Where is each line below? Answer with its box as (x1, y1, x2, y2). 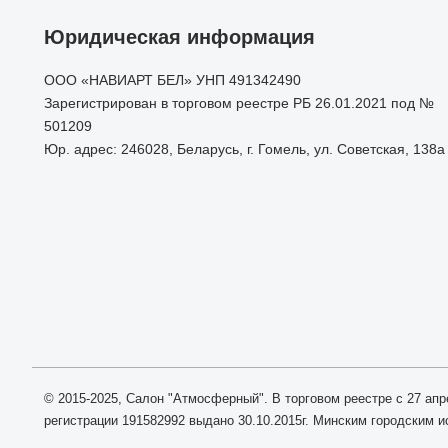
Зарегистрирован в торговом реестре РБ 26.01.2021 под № (44, 95, 434, 111)
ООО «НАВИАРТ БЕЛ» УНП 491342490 (44, 72, 301, 88)
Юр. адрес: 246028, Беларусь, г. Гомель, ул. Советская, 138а (44, 141, 445, 157)
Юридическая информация (44, 26, 315, 48)
